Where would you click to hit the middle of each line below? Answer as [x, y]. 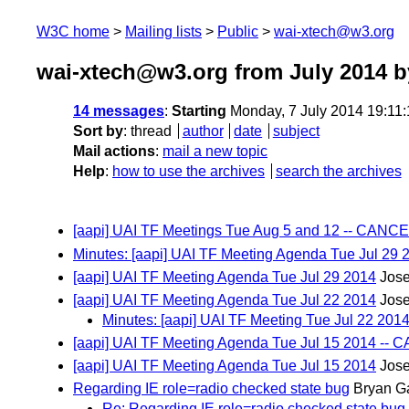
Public [238, 31]
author [203, 131]
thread [151, 131]
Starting [199, 111]
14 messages [119, 111]
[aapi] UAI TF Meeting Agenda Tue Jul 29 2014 [225, 277]
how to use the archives [189, 172]
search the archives [338, 172]
